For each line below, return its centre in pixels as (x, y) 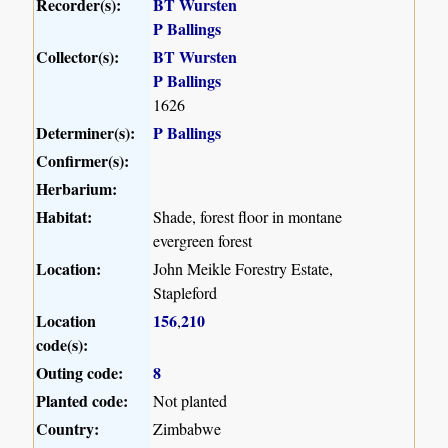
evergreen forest (203, 241)
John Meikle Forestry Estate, (243, 269)
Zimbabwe (187, 429)
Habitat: (64, 217)
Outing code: (80, 373)
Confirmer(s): (83, 161)
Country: (68, 429)
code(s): (62, 345)
